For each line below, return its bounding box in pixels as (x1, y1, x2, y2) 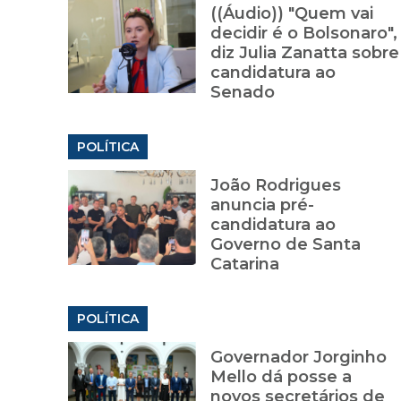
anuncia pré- (209, 195, 314, 216)
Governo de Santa (209, 235, 361, 255)
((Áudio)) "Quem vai (209, 4, 373, 24)
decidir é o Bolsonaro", (209, 23, 397, 44)
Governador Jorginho (209, 347, 387, 368)
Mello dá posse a (209, 367, 352, 388)
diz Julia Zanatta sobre (209, 43, 399, 64)
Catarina (209, 254, 279, 275)
